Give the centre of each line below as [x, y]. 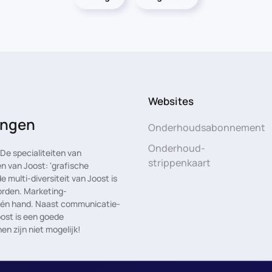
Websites [171, 101]
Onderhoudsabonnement [207, 127]
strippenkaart [180, 162]
